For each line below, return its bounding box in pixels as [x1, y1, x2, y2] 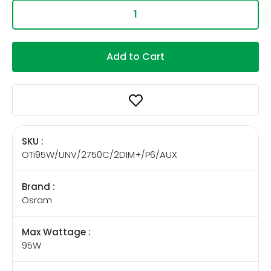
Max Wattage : [22, 225, 91, 238]
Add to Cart [106, 49, 165, 64]
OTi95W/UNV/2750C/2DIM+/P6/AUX [22, 148, 177, 161]
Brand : [22, 180, 55, 193]
